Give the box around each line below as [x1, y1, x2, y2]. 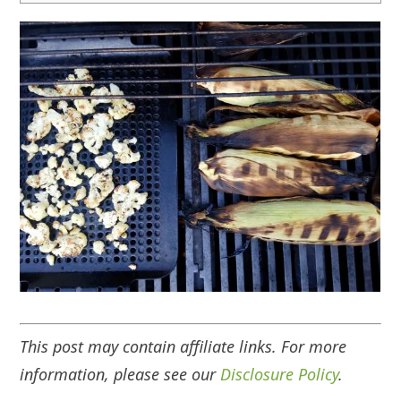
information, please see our [20, 363, 221, 385]
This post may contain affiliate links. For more [20, 335, 347, 357]
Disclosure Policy [220, 363, 339, 385]
